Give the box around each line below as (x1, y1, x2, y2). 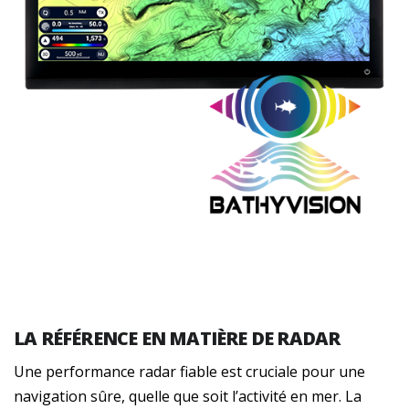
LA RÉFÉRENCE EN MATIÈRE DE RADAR (14, 325, 341, 351)
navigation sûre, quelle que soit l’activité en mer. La (14, 385, 362, 406)
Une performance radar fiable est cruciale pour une (14, 361, 365, 382)
